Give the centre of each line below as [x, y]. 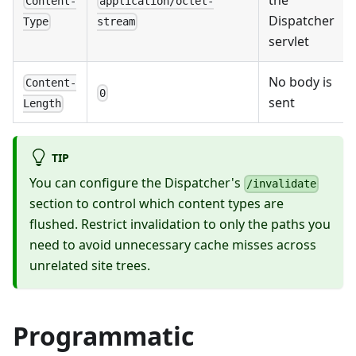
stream [116, 22]
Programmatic [103, 336]
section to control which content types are [157, 204]
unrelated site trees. [90, 266]
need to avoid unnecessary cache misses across [173, 245]
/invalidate [282, 184]
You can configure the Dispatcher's [137, 183]
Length [42, 104]
